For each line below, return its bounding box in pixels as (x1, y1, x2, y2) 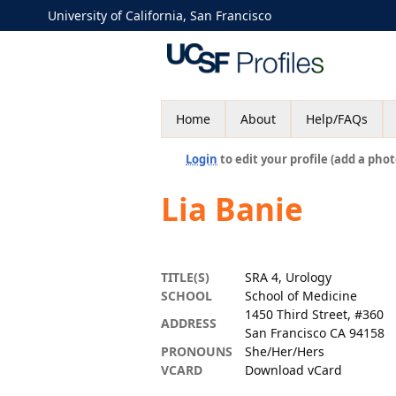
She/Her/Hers (245, 343, 324, 360)
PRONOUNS (161, 343, 232, 360)
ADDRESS (161, 315, 217, 331)
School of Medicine (245, 287, 357, 304)
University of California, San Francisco (48, 7, 271, 24)
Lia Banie (161, 188, 303, 230)
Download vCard (245, 362, 342, 378)
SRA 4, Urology (245, 269, 331, 286)
